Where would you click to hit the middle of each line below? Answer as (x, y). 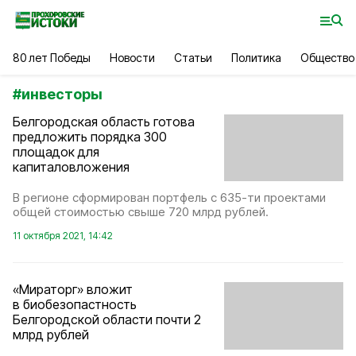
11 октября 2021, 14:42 (63, 236)
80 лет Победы (52, 58)
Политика (256, 58)
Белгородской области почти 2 (107, 320)
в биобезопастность (75, 305)
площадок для (56, 152)
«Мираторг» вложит (73, 290)
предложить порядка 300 (90, 137)
